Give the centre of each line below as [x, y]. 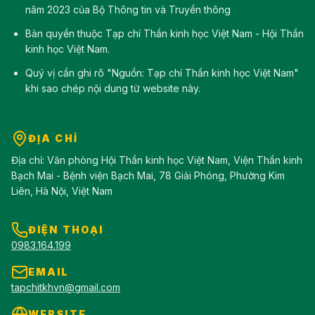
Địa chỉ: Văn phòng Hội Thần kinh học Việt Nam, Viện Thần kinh [157, 160]
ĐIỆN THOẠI [66, 230]
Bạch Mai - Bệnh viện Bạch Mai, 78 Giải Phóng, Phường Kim [148, 176]
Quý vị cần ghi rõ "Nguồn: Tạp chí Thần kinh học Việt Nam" [162, 73]
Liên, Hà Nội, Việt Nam [62, 191]
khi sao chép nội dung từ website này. [113, 89]
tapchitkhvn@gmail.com [66, 288]
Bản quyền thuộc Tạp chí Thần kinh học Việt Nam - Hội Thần [165, 34]
